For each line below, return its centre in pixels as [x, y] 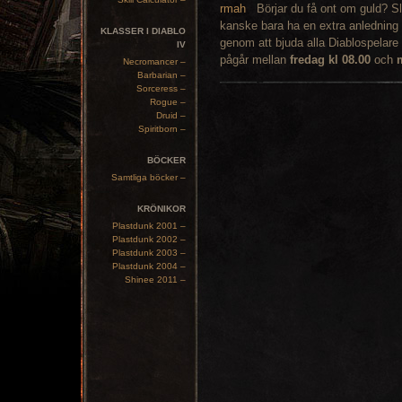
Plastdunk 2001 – [149, 226]
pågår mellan [255, 60]
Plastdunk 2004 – [149, 266]
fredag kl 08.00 [330, 60]
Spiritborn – [162, 129]
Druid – [171, 115]
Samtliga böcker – [149, 177]
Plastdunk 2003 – [149, 253]
